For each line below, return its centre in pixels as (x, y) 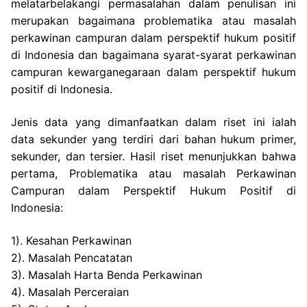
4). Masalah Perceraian (70, 292)
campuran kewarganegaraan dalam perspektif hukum (153, 72)
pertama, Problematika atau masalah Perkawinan (153, 174)
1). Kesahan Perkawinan (71, 240)
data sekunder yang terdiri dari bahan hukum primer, (153, 139)
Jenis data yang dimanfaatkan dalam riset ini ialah (153, 122)
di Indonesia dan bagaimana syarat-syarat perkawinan (153, 55)
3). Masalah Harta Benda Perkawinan (107, 274)
